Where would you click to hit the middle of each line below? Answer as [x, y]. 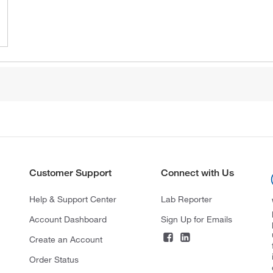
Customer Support [70, 172]
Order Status [54, 259]
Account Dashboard [68, 219]
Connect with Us [197, 172]
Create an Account [66, 239]
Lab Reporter [186, 199]
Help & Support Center [73, 199]
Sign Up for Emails [196, 219]
